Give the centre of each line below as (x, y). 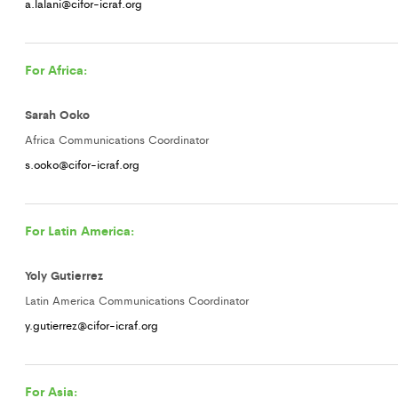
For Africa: (56, 69)
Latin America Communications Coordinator (137, 300)
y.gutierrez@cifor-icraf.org (92, 325)
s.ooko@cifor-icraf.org (82, 164)
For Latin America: (80, 230)
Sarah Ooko (57, 114)
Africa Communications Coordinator (117, 139)
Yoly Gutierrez (64, 275)
